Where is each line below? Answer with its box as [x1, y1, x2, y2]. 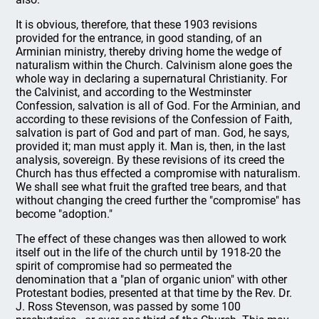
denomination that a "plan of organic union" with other [16, 272, 288, 286]
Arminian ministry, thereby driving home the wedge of [16, 44, 283, 58]
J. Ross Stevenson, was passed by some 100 [16, 299, 241, 313]
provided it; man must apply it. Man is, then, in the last [16, 139, 286, 153]
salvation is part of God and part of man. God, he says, [16, 125, 290, 140]
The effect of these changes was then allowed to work [16, 231, 287, 246]
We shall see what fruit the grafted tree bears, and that [16, 179, 287, 194]
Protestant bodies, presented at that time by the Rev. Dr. [16, 286, 293, 300]
